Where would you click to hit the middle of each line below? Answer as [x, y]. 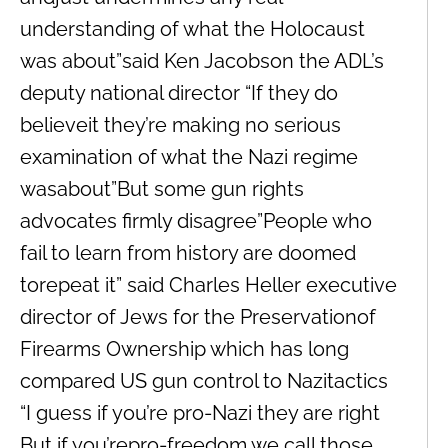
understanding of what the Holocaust [192, 28]
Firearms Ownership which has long [184, 348]
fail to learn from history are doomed [188, 252]
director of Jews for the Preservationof [198, 316]
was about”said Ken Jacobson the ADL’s [202, 60]
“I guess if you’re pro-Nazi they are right [200, 412]
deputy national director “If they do [179, 92]
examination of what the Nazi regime [189, 156]
